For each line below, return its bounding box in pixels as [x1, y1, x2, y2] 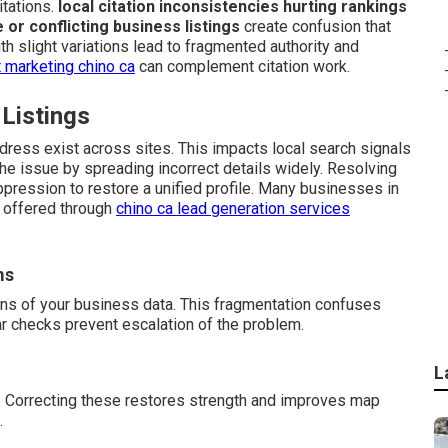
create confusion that [240, 17, 391, 36]
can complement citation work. [135, 57, 350, 76]
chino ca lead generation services [116, 199, 350, 218]
